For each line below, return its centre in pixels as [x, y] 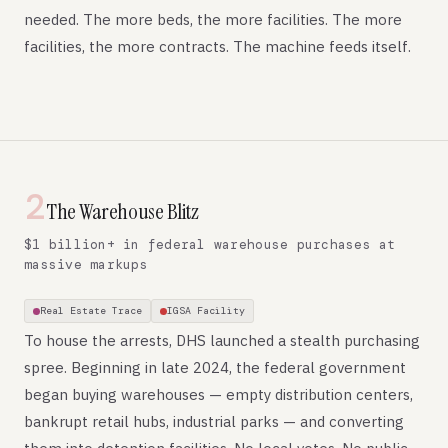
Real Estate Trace [91, 310]
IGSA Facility [206, 310]
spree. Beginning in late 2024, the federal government [215, 367]
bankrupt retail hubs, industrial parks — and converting [214, 421]
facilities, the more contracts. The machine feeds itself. [217, 46]
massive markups [86, 264]
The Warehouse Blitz [122, 211]
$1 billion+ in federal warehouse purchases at [210, 244]
